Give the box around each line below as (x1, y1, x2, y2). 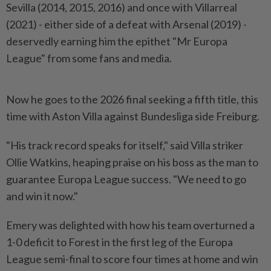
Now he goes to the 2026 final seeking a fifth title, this (6, 92, 258, 106)
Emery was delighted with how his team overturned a (6, 218, 255, 232)
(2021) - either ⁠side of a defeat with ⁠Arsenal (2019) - (6, 17, 247, 31)
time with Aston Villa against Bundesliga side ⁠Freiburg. (6, 109, 260, 123)
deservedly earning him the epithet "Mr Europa (6, 34, 227, 48)
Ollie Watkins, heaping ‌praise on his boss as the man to (6, 155, 258, 169)
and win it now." (6, 189, 78, 203)
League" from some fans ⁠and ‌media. (6, 51, 172, 65)
